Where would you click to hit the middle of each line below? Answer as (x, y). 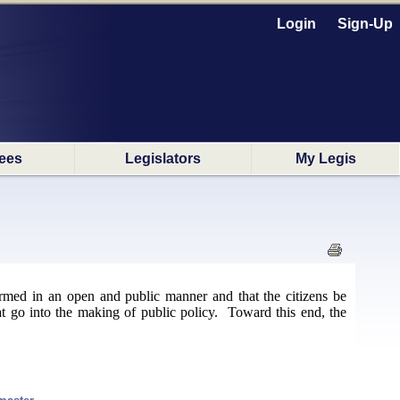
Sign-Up (365, 24)
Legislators (163, 158)
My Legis (325, 158)
